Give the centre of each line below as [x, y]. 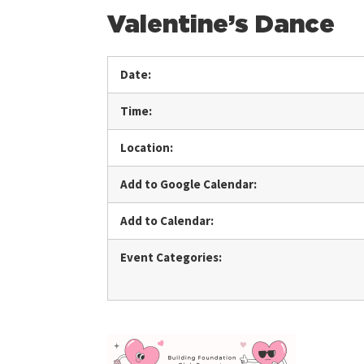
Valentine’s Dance [221, 25]
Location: [147, 147]
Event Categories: [171, 257]
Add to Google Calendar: [188, 184]
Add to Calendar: [167, 220]
